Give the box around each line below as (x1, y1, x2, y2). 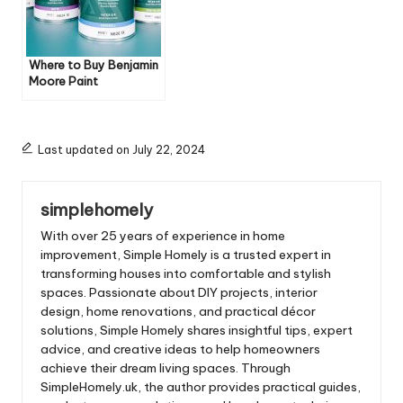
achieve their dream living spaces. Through (40, 359, 291, 376)
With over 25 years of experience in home (40, 227, 285, 244)
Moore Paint (29, 74, 98, 89)
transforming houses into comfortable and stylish (40, 264, 331, 282)
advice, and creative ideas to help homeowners (40, 340, 320, 357)
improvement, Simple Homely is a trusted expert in (40, 246, 331, 263)
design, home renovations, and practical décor (40, 302, 316, 319)
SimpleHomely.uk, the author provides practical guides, (40, 378, 361, 395)
